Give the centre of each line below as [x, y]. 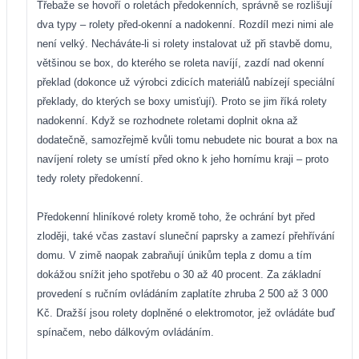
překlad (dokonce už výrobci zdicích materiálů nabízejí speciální [186, 82]
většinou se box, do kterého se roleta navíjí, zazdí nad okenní [181, 63]
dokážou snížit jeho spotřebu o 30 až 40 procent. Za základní [179, 274]
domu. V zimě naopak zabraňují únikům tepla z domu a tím [174, 255]
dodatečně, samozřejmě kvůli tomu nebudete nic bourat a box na [187, 139]
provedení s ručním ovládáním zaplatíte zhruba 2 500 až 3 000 [182, 293]
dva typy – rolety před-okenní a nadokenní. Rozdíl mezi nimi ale [185, 24]
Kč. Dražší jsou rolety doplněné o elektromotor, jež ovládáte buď [186, 313]
